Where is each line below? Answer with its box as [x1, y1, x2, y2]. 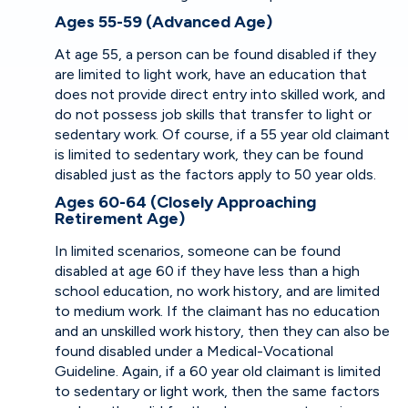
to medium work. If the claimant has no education [55, 302, 380, 320]
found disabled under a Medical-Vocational [55, 342, 333, 360]
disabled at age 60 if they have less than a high [55, 262, 360, 280]
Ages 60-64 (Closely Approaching [55, 192, 316, 212]
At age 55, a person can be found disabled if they [55, 46, 376, 63]
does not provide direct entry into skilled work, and [55, 86, 385, 103]
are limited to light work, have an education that [55, 66, 367, 83]
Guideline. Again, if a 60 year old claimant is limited [55, 362, 381, 380]
